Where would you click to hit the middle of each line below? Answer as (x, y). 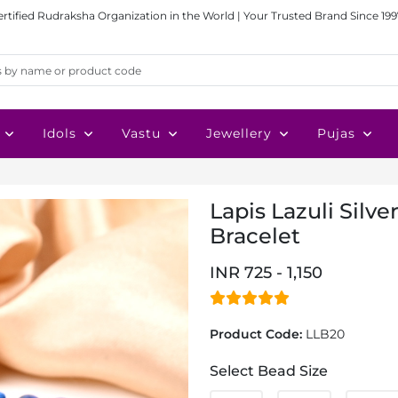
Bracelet (255, 236)
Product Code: (258, 334)
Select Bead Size (269, 371)
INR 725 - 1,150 (266, 273)
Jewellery (239, 133)
